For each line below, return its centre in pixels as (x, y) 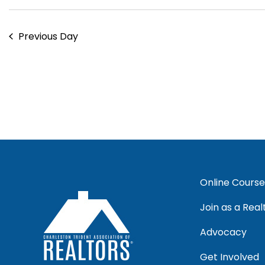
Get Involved (229, 257)
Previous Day (48, 36)
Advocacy (223, 232)
